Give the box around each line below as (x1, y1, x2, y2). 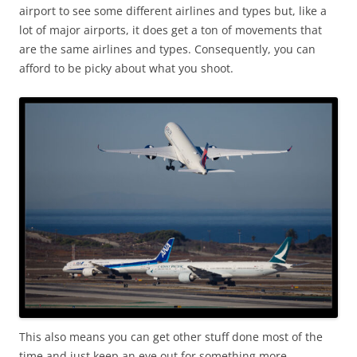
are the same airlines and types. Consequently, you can (19, 41, 316, 57)
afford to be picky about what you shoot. (19, 61, 233, 76)
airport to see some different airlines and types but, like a (19, 3, 327, 19)
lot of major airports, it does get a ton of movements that (19, 22, 322, 38)
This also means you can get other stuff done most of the (19, 329, 323, 345)
